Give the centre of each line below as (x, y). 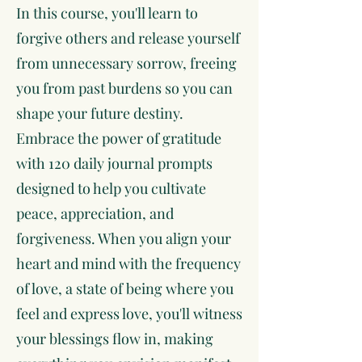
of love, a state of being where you (125, 288)
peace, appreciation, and (95, 213)
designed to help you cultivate (111, 188)
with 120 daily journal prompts (114, 163)
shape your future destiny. (100, 113)
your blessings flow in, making (115, 339)
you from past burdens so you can (124, 88)
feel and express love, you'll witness (129, 314)
